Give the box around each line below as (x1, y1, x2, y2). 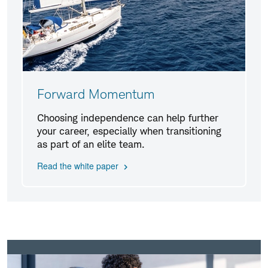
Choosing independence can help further (37, 112, 218, 124)
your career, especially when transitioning (37, 125, 221, 138)
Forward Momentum (37, 86, 155, 102)
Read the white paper (37, 160, 118, 172)
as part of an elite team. (37, 138, 145, 151)
